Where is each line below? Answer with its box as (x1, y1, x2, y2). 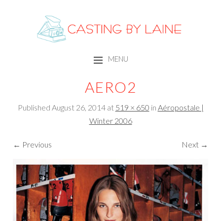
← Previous (13, 139, 52, 149)
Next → (181, 139, 208, 149)
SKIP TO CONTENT (52, 74, 121, 83)
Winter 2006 (89, 115, 132, 125)
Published (17, 102, 52, 112)
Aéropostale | (157, 102, 204, 112)
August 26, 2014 (51, 102, 106, 112)
